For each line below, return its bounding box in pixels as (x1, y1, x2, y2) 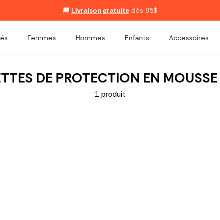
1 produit (94, 89, 126, 100)
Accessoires (169, 33, 209, 42)
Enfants (125, 33, 149, 42)
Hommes (76, 33, 105, 42)
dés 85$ (129, 5, 158, 15)
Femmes (27, 33, 56, 42)
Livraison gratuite (71, 5, 129, 15)
